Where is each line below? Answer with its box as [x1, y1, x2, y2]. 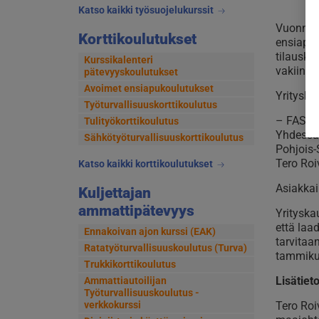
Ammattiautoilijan [83, 275, 167, 287]
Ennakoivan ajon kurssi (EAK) [83, 226, 216, 238]
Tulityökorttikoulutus [83, 115, 179, 127]
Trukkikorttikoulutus [83, 258, 176, 271]
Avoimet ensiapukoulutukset [83, 83, 214, 95]
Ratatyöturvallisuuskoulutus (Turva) [83, 242, 247, 254]
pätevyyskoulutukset [83, 66, 178, 78]
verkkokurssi [83, 299, 141, 311]
